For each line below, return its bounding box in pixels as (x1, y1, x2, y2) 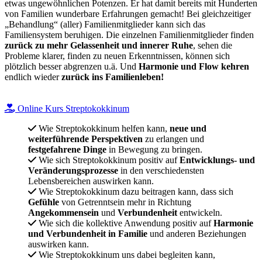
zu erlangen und (143, 133, 204, 144)
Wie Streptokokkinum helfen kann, (39, 123, 170, 133)
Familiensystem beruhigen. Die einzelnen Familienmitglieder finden (5, 29, 254, 40)
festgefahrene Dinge (28, 144, 109, 154)
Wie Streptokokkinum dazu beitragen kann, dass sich (39, 186, 233, 196)
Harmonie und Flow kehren (139, 61, 249, 71)
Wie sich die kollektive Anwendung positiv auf (39, 218, 213, 228)
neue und (170, 123, 206, 133)
